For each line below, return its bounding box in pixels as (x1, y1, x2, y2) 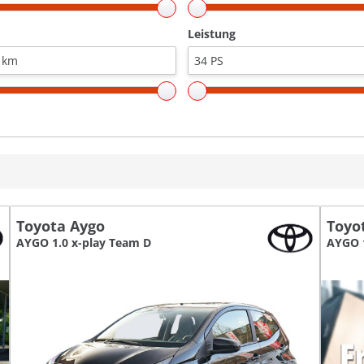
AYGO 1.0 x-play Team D (16, 234, 152, 250)
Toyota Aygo (16, 215, 106, 236)
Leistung (188, 25, 236, 41)
